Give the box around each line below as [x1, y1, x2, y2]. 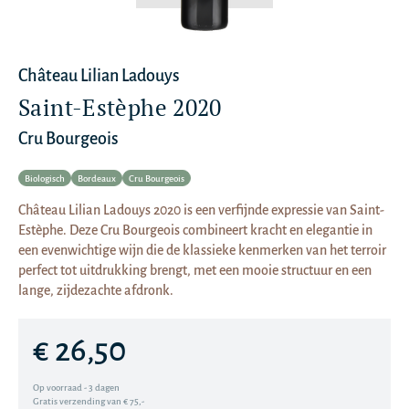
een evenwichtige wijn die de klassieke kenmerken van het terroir [18, 243, 386, 257]
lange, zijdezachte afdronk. [18, 283, 173, 298]
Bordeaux [78, 173, 116, 184]
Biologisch [25, 173, 65, 184]
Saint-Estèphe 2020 [18, 92, 222, 122]
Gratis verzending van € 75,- [33, 396, 144, 406]
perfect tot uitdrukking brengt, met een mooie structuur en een [18, 263, 372, 278]
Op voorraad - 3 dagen [33, 383, 120, 393]
